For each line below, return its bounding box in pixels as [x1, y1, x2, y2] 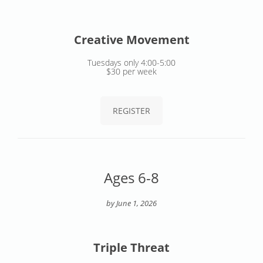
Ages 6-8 [104, 168, 159, 188]
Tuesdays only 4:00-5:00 [87, 56, 176, 68]
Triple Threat [93, 240, 170, 256]
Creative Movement [73, 31, 190, 48]
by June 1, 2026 [106, 198, 157, 209]
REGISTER [113, 104, 150, 116]
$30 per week [106, 65, 157, 77]
